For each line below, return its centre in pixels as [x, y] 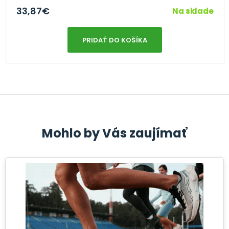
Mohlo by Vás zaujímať [114, 133]
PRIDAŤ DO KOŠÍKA [115, 40]
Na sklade [193, 11]
